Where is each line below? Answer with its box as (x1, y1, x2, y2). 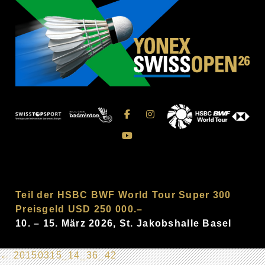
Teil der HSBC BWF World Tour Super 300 (15, 189, 231, 200)
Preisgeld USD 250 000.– (15, 203, 143, 214)
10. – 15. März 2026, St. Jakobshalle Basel (15, 218, 232, 228)
